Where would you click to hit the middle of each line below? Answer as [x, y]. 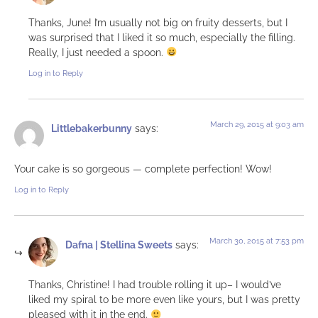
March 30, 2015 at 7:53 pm [257, 241]
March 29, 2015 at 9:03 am [257, 125]
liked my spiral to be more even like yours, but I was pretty [164, 300]
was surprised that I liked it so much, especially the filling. [162, 37]
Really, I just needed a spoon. [97, 52]
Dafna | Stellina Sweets [119, 245]
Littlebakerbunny [92, 128]
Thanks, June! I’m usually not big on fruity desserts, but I [158, 22]
